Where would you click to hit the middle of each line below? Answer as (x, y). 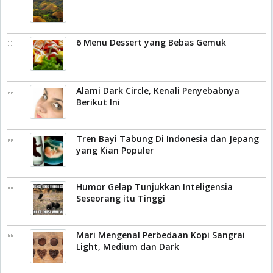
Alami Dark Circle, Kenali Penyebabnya (158, 90)
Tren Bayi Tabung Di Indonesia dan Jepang (168, 138)
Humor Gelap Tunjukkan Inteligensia (154, 186)
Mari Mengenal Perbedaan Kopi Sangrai (161, 235)
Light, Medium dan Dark (128, 246)
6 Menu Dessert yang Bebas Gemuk (151, 42)
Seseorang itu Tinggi (121, 198)
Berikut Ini (98, 102)
